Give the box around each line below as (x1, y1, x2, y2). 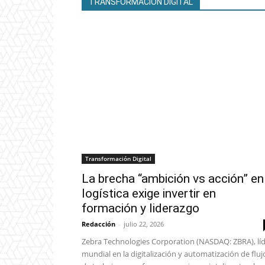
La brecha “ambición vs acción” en (82, 172, 264, 186)
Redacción (82, 219, 115, 229)
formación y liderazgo (82, 201, 199, 216)
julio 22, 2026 (124, 219, 164, 229)
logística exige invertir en (82, 186, 216, 201)
